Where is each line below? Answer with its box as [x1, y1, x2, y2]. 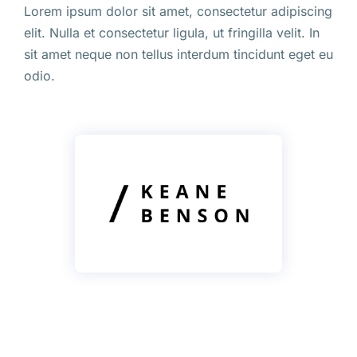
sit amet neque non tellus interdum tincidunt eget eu [24, 45, 333, 62]
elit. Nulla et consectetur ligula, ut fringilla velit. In [24, 24, 320, 41]
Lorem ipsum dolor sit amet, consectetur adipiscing [24, 2, 332, 19]
